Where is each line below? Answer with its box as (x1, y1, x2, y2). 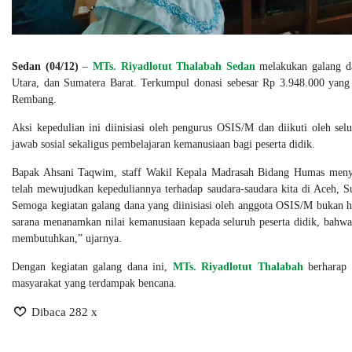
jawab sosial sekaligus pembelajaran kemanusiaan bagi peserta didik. (12, 138, 315, 151)
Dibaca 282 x (28, 306, 97, 319)
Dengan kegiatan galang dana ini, (12, 261, 173, 273)
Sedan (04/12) (12, 60, 83, 73)
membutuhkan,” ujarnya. (12, 233, 122, 245)
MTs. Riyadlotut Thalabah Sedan (92, 60, 255, 73)
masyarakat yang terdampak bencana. (12, 277, 177, 290)
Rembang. (12, 93, 57, 106)
